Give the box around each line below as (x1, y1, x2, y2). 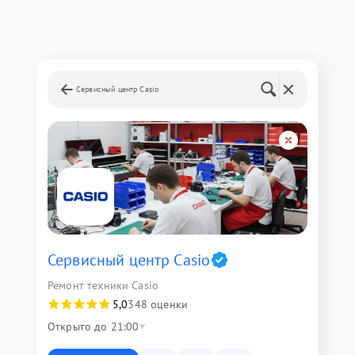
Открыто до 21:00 (48, 319, 139, 334)
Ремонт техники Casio (48, 278, 158, 293)
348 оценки (128, 297, 188, 312)
